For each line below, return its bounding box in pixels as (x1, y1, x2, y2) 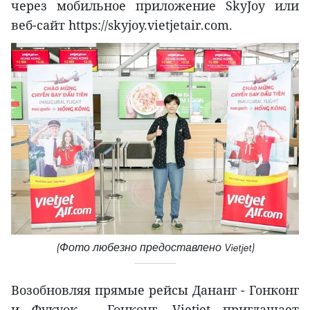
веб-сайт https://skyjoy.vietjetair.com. (11, 16, 232, 33)
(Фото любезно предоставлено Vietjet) (55, 240, 255, 254)
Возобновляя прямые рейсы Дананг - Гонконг (11, 281, 299, 298)
